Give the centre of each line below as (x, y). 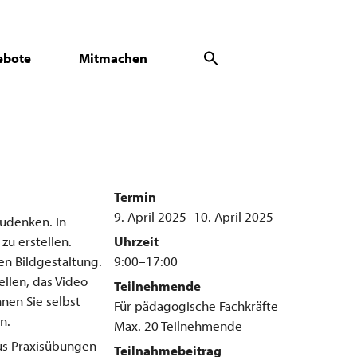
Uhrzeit (136, 241)
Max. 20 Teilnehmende (178, 326)
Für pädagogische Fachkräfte (196, 306)
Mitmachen (113, 58)
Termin (135, 196)
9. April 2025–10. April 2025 (193, 216)
